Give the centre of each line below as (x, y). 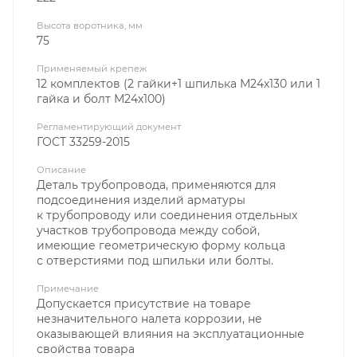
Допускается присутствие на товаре (144, 303)
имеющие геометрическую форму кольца (161, 245)
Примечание (68, 288)
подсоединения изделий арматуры (141, 200)
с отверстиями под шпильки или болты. (155, 260)
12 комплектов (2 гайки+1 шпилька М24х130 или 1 (178, 83)
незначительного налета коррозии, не (149, 318)
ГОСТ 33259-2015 (83, 141)
